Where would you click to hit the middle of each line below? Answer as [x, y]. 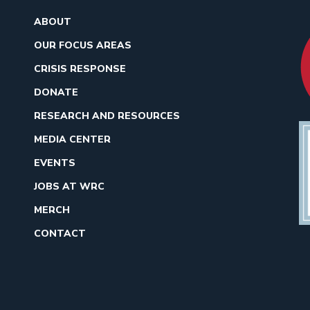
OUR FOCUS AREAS [83, 46]
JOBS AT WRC [69, 187]
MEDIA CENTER [72, 140]
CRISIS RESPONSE [80, 69]
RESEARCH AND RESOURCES [107, 116]
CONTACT [60, 234]
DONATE [56, 93]
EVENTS [55, 163]
